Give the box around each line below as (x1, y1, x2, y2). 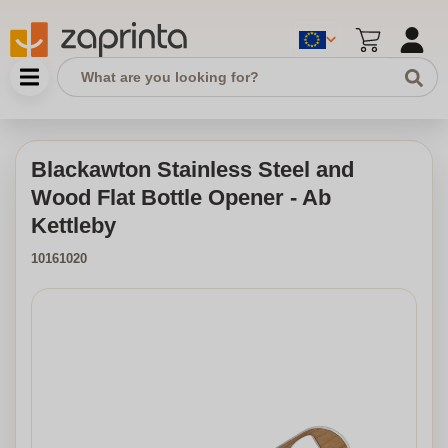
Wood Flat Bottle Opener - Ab (31, 185, 331, 210)
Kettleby (31, 213, 116, 238)
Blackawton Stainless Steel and (31, 157, 354, 182)
